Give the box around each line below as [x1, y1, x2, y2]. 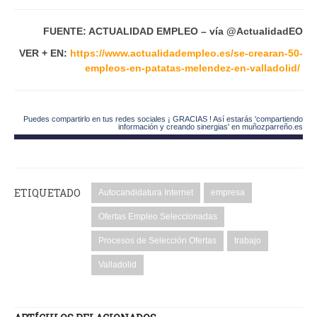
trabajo [234, 235, 261, 246]
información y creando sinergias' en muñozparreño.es [118, 122, 303, 131]
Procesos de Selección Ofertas [98, 235, 217, 246]
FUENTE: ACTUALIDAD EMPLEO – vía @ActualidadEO [43, 25, 303, 37]
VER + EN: [19, 47, 70, 59]
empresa [211, 187, 245, 197]
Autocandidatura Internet [98, 187, 193, 197]
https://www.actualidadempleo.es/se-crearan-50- [70, 47, 303, 59]
